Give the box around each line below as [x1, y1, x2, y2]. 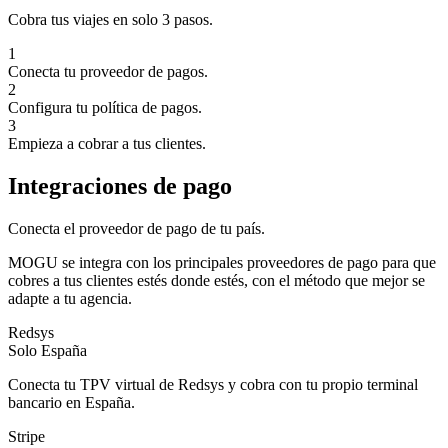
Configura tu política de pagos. [8, 99, 202, 117]
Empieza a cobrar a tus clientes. [8, 135, 206, 153]
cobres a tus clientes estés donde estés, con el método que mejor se [8, 271, 425, 289]
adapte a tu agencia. [8, 289, 132, 307]
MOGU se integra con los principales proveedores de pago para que [8, 253, 436, 271]
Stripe [8, 427, 45, 445]
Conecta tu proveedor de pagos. [8, 63, 208, 81]
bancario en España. [8, 393, 135, 411]
